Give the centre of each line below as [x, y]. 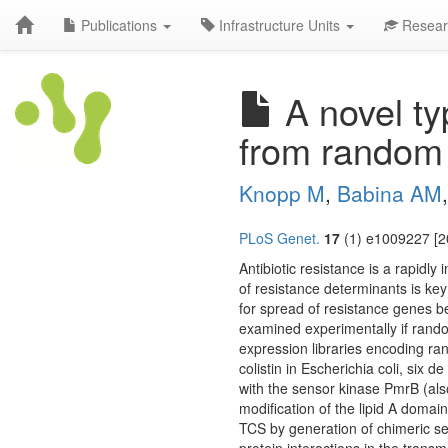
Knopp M [282, 193]
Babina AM [389, 193]
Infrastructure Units [279, 25]
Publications [119, 25]
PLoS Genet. [279, 238]
